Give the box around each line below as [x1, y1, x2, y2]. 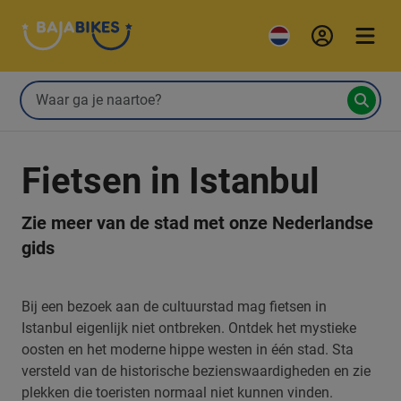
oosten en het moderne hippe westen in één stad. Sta [21, 341, 354, 358]
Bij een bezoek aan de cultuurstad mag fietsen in [21, 298, 327, 315]
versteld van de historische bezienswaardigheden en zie [21, 363, 371, 380]
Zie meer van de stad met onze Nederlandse [21, 212, 373, 234]
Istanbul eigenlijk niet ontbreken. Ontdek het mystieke [21, 320, 356, 337]
